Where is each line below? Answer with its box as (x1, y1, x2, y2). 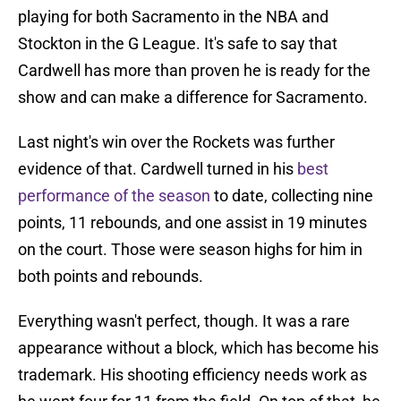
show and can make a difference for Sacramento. (18, 88, 368, 107)
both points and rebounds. (18, 267, 203, 286)
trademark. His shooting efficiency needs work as (18, 365, 367, 385)
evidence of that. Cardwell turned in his (18, 159, 297, 179)
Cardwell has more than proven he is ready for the (18, 61, 371, 81)
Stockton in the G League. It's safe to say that (18, 34, 337, 54)
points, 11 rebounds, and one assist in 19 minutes (18, 213, 367, 233)
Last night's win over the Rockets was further (18, 132, 335, 152)
